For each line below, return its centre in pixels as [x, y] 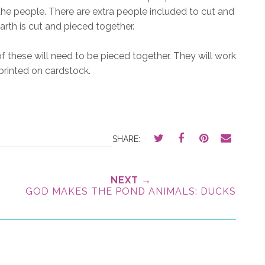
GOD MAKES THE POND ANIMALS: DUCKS [131, 191]
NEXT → [131, 180]
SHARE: [126, 139]
